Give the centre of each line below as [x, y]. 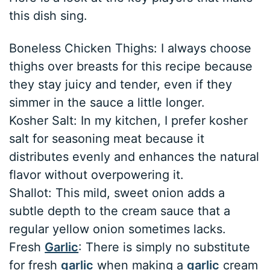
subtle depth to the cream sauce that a [120, 211]
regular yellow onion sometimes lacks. [118, 229]
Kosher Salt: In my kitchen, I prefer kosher [129, 121]
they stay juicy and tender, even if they [121, 85]
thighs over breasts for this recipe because [131, 67]
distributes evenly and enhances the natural [134, 157]
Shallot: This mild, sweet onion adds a [117, 193]
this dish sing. [49, 16]
